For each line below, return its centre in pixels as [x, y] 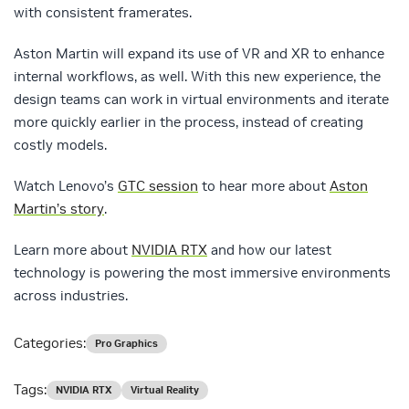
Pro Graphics [126, 344]
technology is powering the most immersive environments [202, 273]
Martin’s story [59, 209]
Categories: [50, 343]
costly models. [60, 145]
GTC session [158, 186]
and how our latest [269, 250]
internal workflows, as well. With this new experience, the [197, 77]
